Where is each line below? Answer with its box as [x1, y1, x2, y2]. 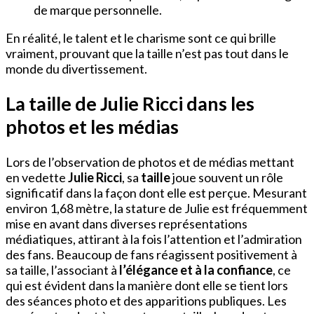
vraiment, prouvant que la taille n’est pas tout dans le [6, 46, 289, 62]
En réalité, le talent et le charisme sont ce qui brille [6, 30, 276, 46]
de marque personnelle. [34, 2, 162, 18]
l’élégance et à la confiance [119, 261, 273, 278]
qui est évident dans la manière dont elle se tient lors [6, 277, 288, 293]
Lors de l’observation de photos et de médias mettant [6, 153, 294, 170]
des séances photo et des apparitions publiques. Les [6, 292, 287, 308]
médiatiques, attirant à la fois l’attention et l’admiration [6, 231, 302, 247]
